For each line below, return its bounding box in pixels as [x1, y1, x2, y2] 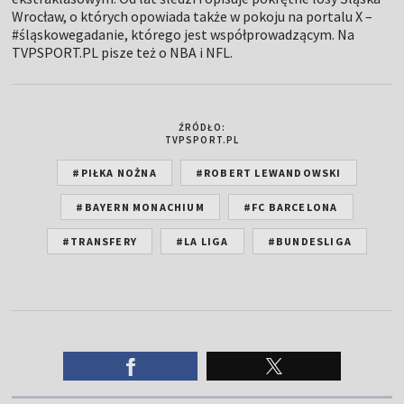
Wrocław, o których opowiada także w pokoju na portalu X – [12, 6, 373, 25]
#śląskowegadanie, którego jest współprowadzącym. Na [12, 24, 355, 43]
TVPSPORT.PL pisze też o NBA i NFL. [12, 42, 234, 61]
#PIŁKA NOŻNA [72, 165, 157, 179]
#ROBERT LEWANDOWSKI [195, 165, 342, 179]
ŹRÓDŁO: [178, 120, 226, 133]
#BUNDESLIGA [267, 234, 352, 248]
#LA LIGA [176, 234, 229, 248]
